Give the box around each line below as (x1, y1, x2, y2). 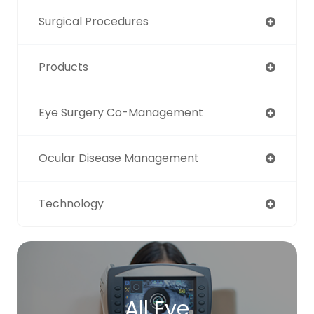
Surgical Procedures (39, 13, 149, 29)
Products (39, 58, 88, 75)
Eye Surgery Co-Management (39, 104, 203, 121)
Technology (39, 195, 104, 212)
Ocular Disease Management (39, 149, 199, 166)
